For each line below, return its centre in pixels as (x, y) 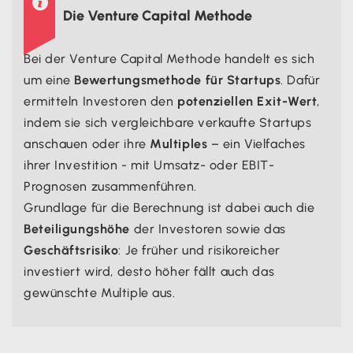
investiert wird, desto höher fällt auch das (149, 271)
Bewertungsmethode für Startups (178, 80)
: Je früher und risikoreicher (199, 250)
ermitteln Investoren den (100, 101)
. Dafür (301, 80)
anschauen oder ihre (87, 143)
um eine (49, 80)
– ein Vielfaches (256, 143)
